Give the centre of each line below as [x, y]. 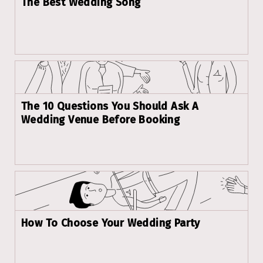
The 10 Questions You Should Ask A [110, 106]
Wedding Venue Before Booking [101, 119]
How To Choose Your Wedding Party [111, 223]
